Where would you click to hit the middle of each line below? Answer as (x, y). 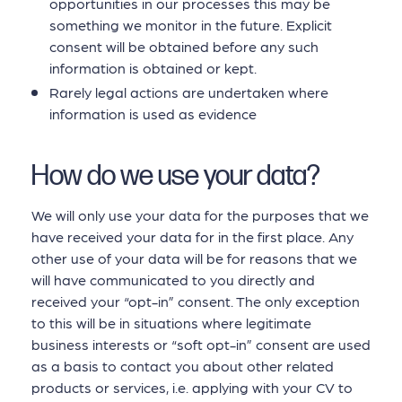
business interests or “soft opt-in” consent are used (201, 345)
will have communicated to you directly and (173, 280)
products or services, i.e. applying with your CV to (192, 388)
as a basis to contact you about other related (183, 366)
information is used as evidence (153, 114)
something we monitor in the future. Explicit (191, 24)
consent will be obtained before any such (184, 46)
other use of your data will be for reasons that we (194, 258)
